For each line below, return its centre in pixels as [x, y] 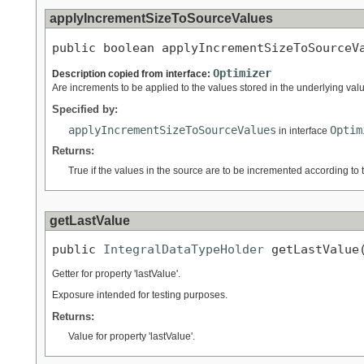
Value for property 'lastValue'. [132, 336]
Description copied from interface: [132, 74]
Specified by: [85, 109]
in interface [303, 130]
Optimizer [242, 73]
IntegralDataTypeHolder [184, 249]
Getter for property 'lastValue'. [116, 273]
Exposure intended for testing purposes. [140, 295]
